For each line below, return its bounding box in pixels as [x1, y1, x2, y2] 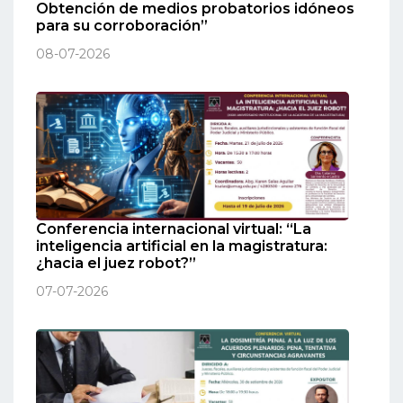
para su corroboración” [36, 17, 208, 35]
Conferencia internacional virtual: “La [36, 219, 311, 237]
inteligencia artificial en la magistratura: [36, 237, 327, 255]
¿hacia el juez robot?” [36, 254, 196, 272]
